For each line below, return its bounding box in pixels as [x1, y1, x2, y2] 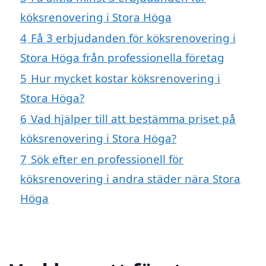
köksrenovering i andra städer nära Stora [20, 171, 240, 186]
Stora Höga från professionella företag [20, 50, 224, 65]
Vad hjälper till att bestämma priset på [31, 111, 236, 126]
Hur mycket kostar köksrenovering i [31, 71, 220, 86]
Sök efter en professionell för [31, 151, 183, 167]
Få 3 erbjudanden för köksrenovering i [31, 30, 236, 46]
